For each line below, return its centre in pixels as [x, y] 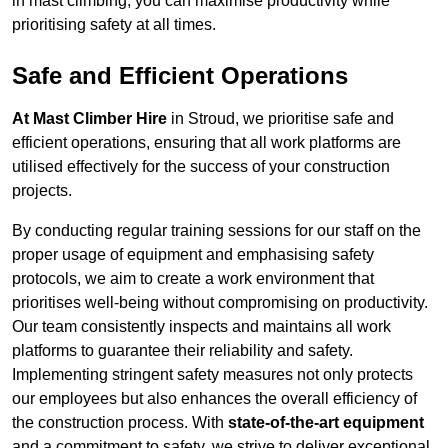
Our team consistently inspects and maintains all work [201, 327]
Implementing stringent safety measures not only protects [212, 375]
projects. [42, 191]
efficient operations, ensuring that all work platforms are [206, 143]
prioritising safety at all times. [114, 25]
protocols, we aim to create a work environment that [193, 279]
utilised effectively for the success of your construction [201, 167]
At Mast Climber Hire [89, 119]
